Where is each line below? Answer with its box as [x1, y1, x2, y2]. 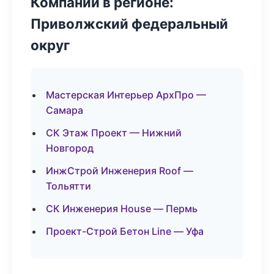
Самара [46, 104, 83, 116]
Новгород [46, 142, 94, 154]
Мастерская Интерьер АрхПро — [46, 89, 206, 101]
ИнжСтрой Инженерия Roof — [46, 165, 193, 177]
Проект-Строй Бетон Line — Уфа [46, 225, 204, 237]
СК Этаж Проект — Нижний [46, 127, 182, 139]
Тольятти [46, 180, 91, 192]
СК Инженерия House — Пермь [46, 202, 198, 215]
